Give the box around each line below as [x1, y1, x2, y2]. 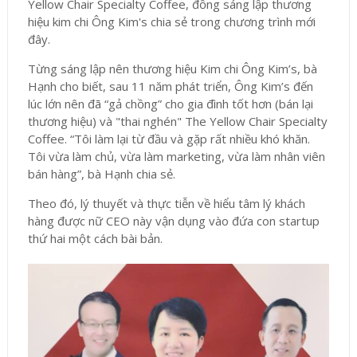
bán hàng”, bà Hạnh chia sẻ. [27, 165, 175, 182]
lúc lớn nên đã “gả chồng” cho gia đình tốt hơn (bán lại [27, 95, 313, 112]
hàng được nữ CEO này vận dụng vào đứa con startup [27, 212, 320, 229]
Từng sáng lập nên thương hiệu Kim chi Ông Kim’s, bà [27, 60, 317, 76]
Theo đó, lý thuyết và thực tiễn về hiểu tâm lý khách [27, 194, 305, 211]
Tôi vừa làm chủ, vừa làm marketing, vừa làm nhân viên [27, 147, 325, 164]
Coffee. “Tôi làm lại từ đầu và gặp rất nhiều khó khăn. [27, 130, 310, 147]
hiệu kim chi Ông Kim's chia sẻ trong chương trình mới [27, 13, 316, 29]
